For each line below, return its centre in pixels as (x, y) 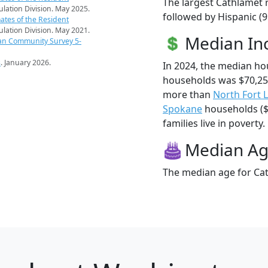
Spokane (182, 109)
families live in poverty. (214, 123)
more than (188, 94)
